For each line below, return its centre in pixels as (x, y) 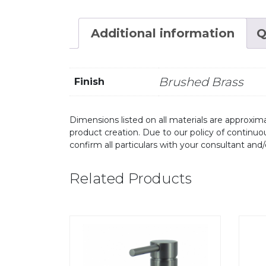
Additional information (163, 33)
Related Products (131, 179)
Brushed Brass (201, 82)
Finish (89, 82)
